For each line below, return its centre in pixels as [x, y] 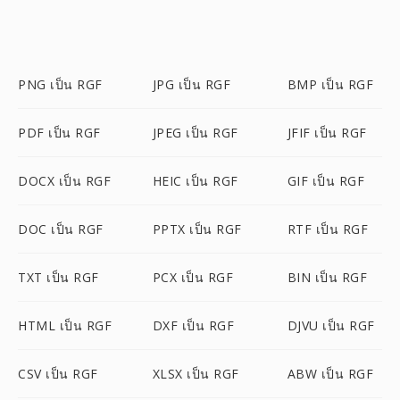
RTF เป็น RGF [328, 229]
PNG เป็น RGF [60, 84]
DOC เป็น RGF [61, 229]
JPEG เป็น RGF [195, 133]
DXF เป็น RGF [193, 325]
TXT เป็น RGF [58, 277]
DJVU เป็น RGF [331, 325]
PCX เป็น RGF [193, 277]
